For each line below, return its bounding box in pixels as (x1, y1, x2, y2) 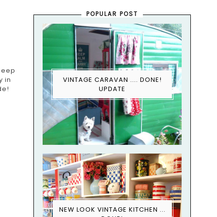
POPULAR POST (86, 10, 139, 18)
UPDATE (99, 84, 126, 93)
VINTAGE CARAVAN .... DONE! (62, 75, 162, 84)
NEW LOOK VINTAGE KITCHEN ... (59, 205, 166, 214)
